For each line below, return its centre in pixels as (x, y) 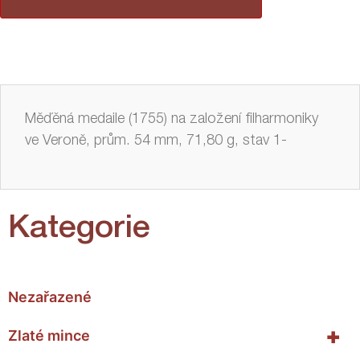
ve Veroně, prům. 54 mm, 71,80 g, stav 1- (156, 142)
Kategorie (79, 229)
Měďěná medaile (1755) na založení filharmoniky (172, 120)
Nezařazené (50, 297)
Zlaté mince (49, 335)
